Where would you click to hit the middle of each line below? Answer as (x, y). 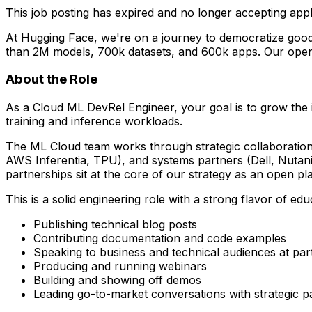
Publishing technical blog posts (115, 225)
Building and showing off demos (117, 280)
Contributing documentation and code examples (160, 239)
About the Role (52, 79)
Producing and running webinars (120, 266)
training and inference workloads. (94, 122)
